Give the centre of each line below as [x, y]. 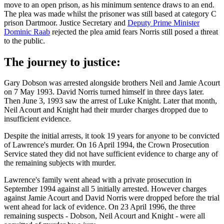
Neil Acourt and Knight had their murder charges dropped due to [106, 110]
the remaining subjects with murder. [61, 163]
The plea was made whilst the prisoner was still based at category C [110, 13]
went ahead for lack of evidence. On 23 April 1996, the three [100, 207]
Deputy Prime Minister [163, 22]
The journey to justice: [62, 62]
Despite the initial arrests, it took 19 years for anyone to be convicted [112, 136]
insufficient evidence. [37, 119]
